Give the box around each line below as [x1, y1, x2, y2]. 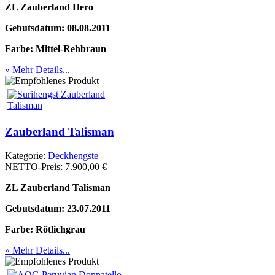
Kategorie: [5, 150, 48, 161]
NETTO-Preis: [5, 161, 65, 172]
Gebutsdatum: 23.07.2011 [5, 203, 110, 214]
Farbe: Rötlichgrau [5, 223, 85, 234]
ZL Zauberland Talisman [5, 182, 110, 193]
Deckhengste [48, 150, 98, 161]
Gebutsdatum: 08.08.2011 [5, 23, 110, 34]
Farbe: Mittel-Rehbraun [5, 44, 106, 55]
